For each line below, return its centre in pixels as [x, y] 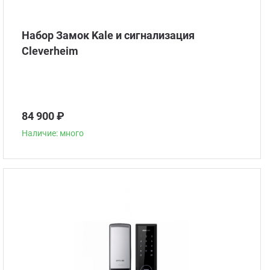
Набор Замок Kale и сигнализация [108, 35]
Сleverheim [50, 51]
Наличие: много [53, 133]
